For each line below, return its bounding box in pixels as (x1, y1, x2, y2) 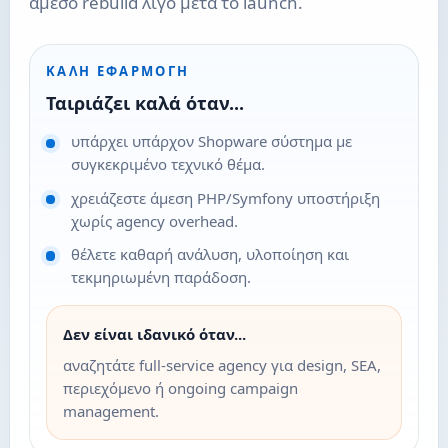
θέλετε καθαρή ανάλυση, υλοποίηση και (70, 244, 349, 265)
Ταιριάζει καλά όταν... (45, 90, 244, 115)
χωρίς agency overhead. (70, 210, 238, 231)
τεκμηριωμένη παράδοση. (70, 267, 251, 288)
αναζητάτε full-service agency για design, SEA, (62, 355, 381, 376)
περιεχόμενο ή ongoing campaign (62, 378, 298, 399)
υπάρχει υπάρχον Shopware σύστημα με (70, 131, 352, 152)
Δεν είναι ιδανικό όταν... (62, 324, 246, 345)
